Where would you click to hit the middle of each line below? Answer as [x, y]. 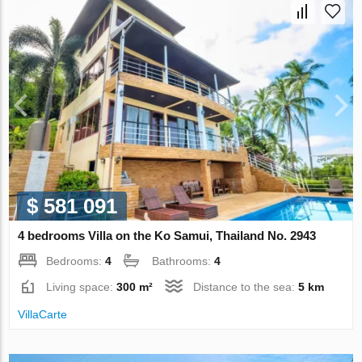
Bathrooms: [183, 261]
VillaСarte [43, 315]
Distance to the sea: [246, 287]
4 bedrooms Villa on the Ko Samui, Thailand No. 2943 [167, 236]
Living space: [82, 287]
